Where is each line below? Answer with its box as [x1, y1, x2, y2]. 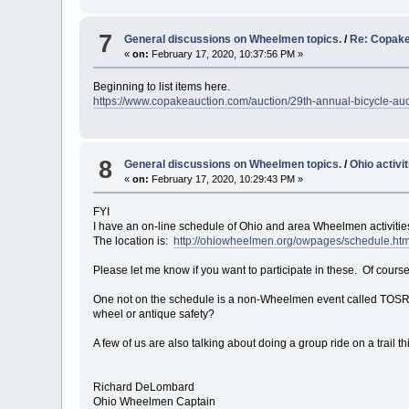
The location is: [93, 235, 174, 248]
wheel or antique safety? [93, 308, 215, 321]
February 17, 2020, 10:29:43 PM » [149, 173, 304, 185]
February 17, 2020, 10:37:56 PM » [149, 47, 304, 59]
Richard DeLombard [93, 381, 195, 394]
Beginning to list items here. [93, 79, 231, 93]
